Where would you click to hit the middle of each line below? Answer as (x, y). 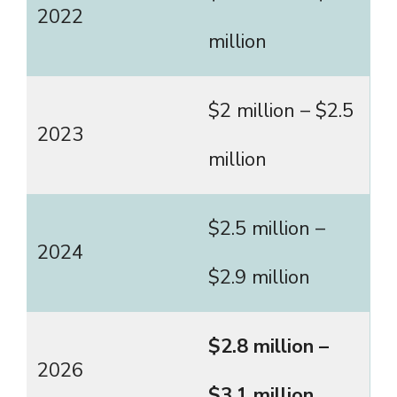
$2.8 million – (269, 347)
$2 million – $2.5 (281, 111)
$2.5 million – (267, 229)
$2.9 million (259, 278)
